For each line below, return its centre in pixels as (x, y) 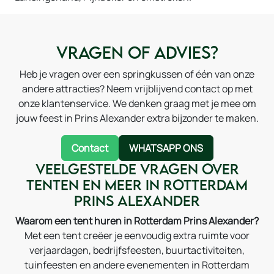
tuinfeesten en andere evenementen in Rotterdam (137, 265)
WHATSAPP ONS (166, 148)
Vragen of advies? (137, 53)
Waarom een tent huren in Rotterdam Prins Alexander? (137, 221)
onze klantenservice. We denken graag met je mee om (137, 104)
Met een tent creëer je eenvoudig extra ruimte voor (137, 236)
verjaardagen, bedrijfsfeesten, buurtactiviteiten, (137, 250)
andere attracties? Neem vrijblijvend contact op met (137, 89)
